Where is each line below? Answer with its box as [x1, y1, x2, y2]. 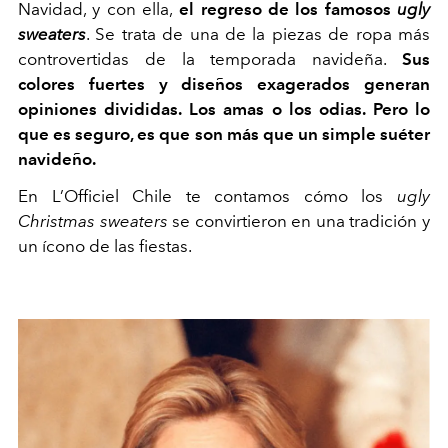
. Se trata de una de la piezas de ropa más [86, 23, 430, 44]
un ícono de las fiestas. [18, 235, 192, 256]
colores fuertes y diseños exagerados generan [18, 73, 430, 94]
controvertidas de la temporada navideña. [18, 48, 402, 69]
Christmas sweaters [18, 210, 168, 231]
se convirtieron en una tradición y [167, 210, 431, 231]
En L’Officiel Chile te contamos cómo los [18, 185, 397, 206]
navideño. [18, 148, 96, 169]
